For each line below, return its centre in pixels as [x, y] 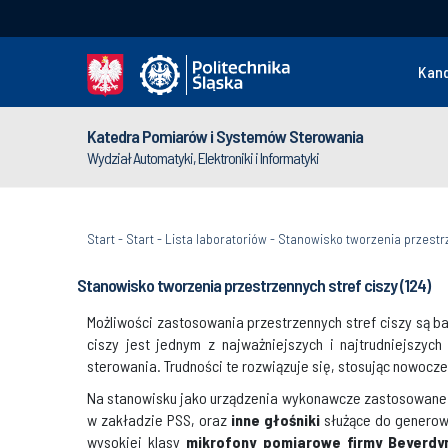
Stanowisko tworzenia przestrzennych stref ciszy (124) [253, 285]
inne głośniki [275, 419]
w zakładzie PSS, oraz [159, 419]
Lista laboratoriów [216, 238]
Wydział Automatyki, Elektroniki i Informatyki [203, 157]
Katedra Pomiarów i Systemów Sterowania [225, 136]
